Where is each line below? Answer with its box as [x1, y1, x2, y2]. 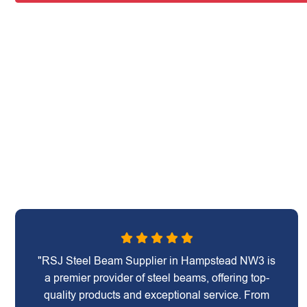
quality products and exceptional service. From [44, 289, 270, 301]
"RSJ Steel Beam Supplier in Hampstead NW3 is [38, 255, 276, 267]
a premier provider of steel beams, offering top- [44, 272, 269, 284]
